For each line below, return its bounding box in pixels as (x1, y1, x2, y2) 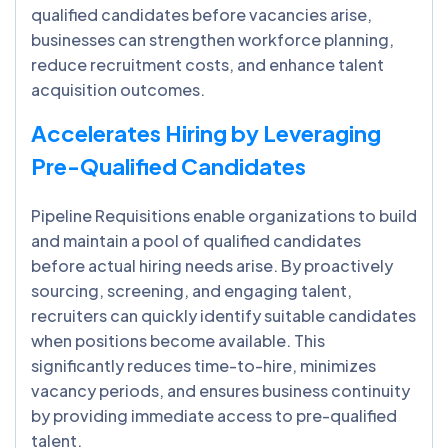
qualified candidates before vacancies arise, (31, 3, 372, 25)
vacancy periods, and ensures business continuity (31, 379, 410, 401)
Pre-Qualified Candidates (31, 151, 306, 180)
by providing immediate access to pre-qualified (31, 404, 397, 426)
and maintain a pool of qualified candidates (31, 229, 361, 251)
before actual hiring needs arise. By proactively (31, 254, 393, 276)
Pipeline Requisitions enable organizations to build (31, 204, 417, 226)
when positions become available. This (31, 329, 325, 351)
